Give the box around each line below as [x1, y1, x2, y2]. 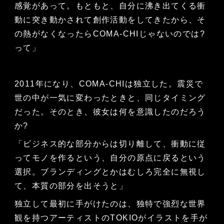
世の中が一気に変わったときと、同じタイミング [14, 93, 206, 102]
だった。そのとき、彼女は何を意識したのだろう [14, 107, 206, 116]
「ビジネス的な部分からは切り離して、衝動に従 [14, 139, 206, 148]
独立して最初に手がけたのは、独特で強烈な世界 [14, 199, 206, 208]
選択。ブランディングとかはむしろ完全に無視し [14, 167, 206, 176]
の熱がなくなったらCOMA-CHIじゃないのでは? [14, 29, 205, 38]
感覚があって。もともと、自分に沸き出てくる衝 [14, 1, 206, 10]
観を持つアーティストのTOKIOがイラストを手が [14, 213, 208, 222]
